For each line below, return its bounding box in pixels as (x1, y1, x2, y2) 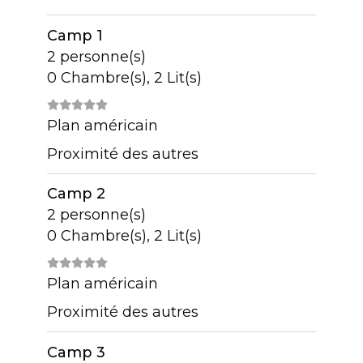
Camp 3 (46, 343, 105, 361)
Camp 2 (46, 185, 105, 203)
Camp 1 (46, 26, 103, 44)
